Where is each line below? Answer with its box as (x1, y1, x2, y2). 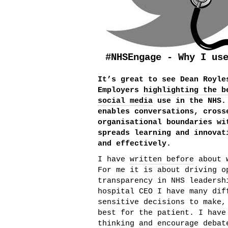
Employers (98, 86, 144, 95)
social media (98, 97, 153, 105)
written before (130, 155, 194, 164)
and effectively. (98, 139, 171, 148)
